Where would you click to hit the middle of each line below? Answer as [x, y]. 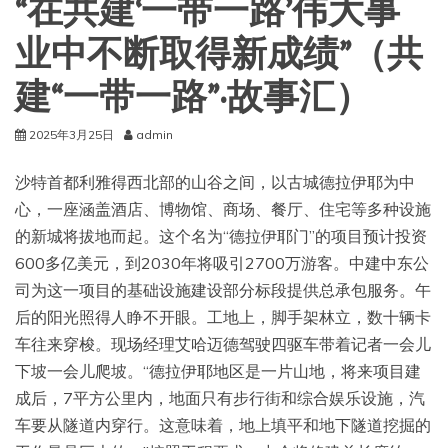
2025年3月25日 [71, 134]
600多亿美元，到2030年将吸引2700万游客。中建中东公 [222, 263]
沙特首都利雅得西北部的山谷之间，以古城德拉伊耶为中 [215, 182]
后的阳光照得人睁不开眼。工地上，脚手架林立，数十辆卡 [223, 317]
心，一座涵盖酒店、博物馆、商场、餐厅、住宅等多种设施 [223, 209]
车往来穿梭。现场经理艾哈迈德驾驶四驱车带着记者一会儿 [223, 344]
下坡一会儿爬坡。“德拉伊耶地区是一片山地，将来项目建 [218, 371]
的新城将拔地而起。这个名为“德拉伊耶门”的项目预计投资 [221, 236]
